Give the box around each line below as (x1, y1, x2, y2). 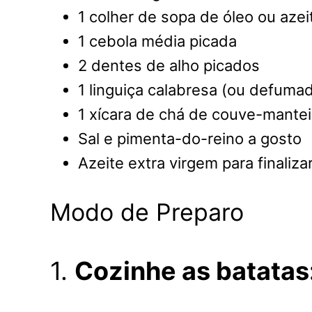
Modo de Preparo (50, 197, 244, 226)
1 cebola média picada (78, 32, 237, 51)
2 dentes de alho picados (78, 56, 260, 75)
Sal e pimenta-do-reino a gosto (78, 130, 302, 148)
